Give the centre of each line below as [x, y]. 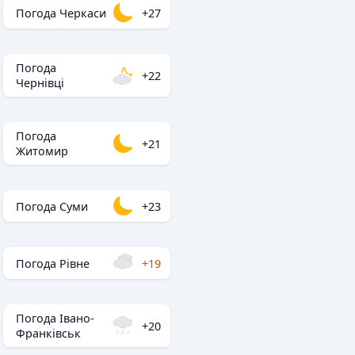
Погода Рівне [53, 263]
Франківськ [48, 333]
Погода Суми [52, 206]
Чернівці [40, 83]
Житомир [42, 151]
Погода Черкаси [61, 13]
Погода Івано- [55, 318]
